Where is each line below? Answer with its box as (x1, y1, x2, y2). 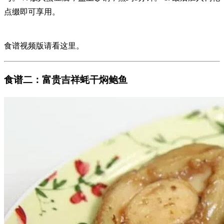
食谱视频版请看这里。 (4, 41, 84, 50)
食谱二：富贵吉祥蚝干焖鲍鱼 (4, 74, 127, 85)
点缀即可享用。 (4, 7, 60, 16)
